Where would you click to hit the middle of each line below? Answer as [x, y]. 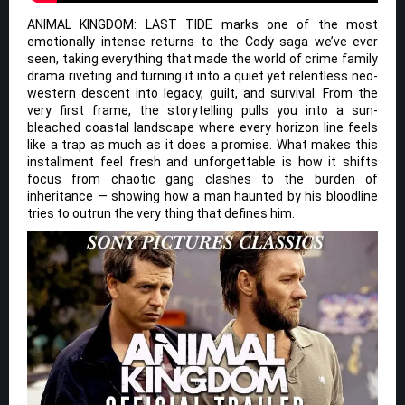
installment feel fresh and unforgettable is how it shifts [202, 161]
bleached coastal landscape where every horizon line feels [202, 127]
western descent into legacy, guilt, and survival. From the [202, 93]
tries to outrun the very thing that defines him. [161, 213]
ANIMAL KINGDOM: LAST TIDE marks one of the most [202, 24]
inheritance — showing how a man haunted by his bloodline [202, 196]
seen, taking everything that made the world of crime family [202, 58]
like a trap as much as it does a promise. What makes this [202, 144]
